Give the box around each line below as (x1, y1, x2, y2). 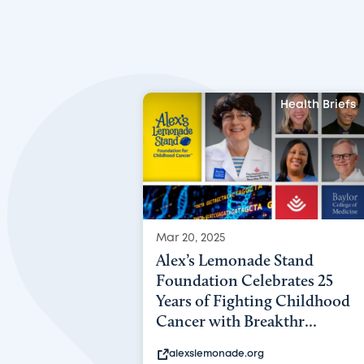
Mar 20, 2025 (155, 232, 225, 243)
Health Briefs (279, 100, 356, 110)
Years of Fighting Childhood (155, 290, 350, 310)
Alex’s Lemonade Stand (155, 249, 314, 270)
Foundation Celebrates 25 (155, 270, 333, 290)
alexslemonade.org (168, 349, 264, 358)
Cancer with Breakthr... (155, 310, 317, 331)
